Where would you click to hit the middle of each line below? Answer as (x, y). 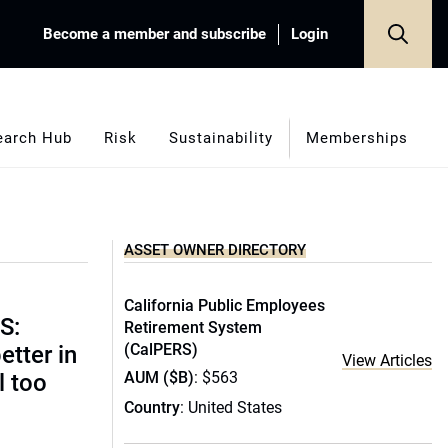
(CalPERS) (161, 349)
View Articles (387, 360)
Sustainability (220, 137)
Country (152, 407)
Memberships (356, 137)
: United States (231, 407)
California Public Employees (224, 305)
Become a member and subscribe (154, 33)
